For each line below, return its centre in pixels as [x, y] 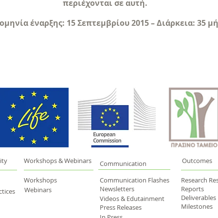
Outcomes [197, 161]
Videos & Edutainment [132, 199]
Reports [192, 189]
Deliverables [199, 198]
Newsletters [117, 189]
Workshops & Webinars [58, 161]
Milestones [197, 206]
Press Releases [121, 207]
